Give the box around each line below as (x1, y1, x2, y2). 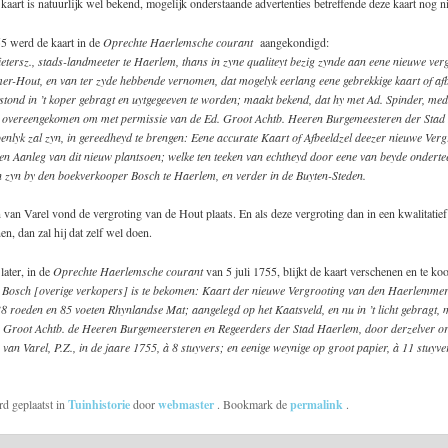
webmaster (157, 396, 217, 414)
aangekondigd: (256, 33, 329, 50)
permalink (289, 396, 346, 414)
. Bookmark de (216, 396, 290, 413)
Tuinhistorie (67, 396, 130, 414)
